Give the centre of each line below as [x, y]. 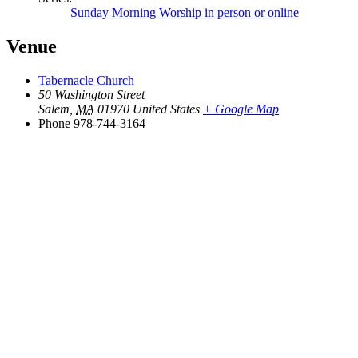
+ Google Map [241, 109]
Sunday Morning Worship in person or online [185, 13]
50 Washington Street [91, 95]
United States [166, 109]
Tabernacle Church [86, 81]
